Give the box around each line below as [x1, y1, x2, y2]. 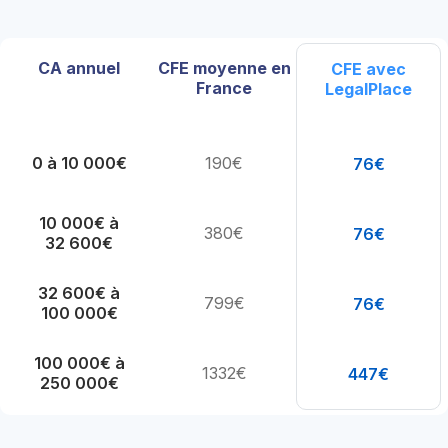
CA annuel [38, 58, 121, 79]
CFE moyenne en [157, 58, 291, 79]
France [196, 78, 252, 99]
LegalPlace [325, 79, 413, 100]
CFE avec [331, 59, 407, 80]
